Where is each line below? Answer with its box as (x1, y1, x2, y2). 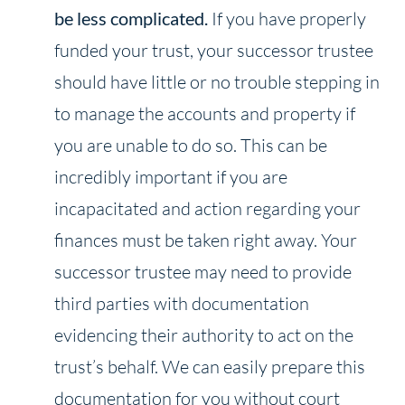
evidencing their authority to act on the (54, 323, 353, 346)
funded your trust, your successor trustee (54, 38, 373, 61)
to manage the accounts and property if (54, 101, 355, 125)
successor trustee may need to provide (54, 259, 352, 283)
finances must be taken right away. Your (54, 228, 357, 251)
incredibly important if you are (54, 165, 287, 188)
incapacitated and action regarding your (54, 196, 361, 220)
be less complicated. (54, 6, 212, 29)
